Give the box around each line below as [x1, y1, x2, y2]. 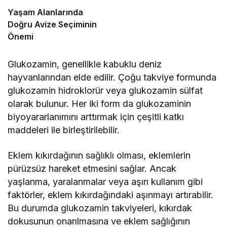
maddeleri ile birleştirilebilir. [8, 125, 120, 136]
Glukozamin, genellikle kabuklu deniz [8, 59, 162, 70]
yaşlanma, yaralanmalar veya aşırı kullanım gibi [8, 176, 203, 187]
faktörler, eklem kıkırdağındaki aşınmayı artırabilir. [8, 190, 214, 201]
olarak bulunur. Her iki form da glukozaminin [8, 98, 192, 109]
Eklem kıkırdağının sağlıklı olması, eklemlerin [8, 150, 191, 161]
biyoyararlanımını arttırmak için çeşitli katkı [8, 111, 184, 123]
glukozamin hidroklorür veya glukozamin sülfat [8, 85, 203, 96]
